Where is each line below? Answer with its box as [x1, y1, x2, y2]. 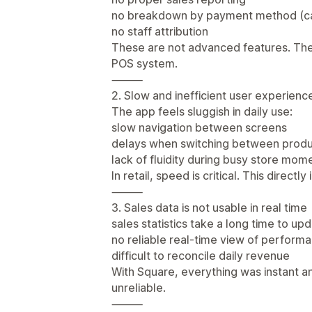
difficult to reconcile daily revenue [111, 248, 290, 263]
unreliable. [111, 280, 166, 295]
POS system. [111, 56, 178, 70]
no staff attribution [111, 24, 208, 38]
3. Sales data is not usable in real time [111, 200, 307, 214]
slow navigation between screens [111, 120, 287, 134]
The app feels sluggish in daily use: [111, 104, 292, 118]
